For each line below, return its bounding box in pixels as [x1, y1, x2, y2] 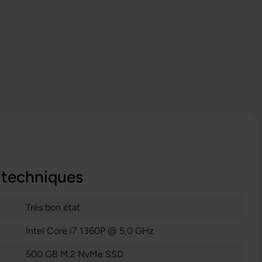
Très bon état [26, 202, 80, 213]
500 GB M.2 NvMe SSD [26, 249, 123, 260]
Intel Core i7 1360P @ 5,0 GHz [26, 225, 154, 236]
